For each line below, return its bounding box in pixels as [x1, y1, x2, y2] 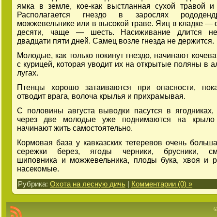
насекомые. [17, 164, 59, 173]
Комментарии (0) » [131, 180, 192, 188]
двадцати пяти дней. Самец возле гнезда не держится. [17, 36, 214, 45]
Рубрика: [18, 180, 50, 188]
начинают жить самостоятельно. [17, 124, 133, 132]
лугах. [17, 68, 38, 77]
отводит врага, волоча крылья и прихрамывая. [17, 92, 186, 100]
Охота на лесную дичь [50, 180, 125, 188]
